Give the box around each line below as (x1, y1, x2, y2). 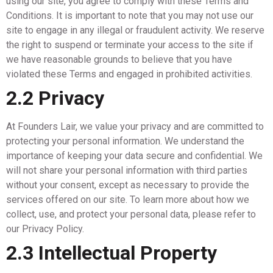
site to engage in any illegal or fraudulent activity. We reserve (6, 24, 264, 36)
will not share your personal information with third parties (6, 165, 247, 176)
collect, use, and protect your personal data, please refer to (6, 208, 256, 220)
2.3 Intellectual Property (6, 241, 217, 264)
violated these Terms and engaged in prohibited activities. (6, 68, 252, 80)
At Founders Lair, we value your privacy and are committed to (6, 121, 264, 132)
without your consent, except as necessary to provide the (6, 179, 249, 191)
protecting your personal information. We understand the (6, 135, 244, 147)
